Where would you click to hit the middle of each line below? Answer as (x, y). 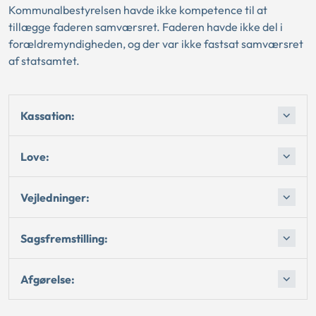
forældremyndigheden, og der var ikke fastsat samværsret (156, 44)
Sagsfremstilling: (64, 238)
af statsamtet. (44, 61)
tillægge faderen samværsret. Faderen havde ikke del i (146, 27)
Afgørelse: (48, 279)
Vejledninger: (55, 197)
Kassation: (48, 115)
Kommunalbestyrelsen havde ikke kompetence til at (138, 10)
